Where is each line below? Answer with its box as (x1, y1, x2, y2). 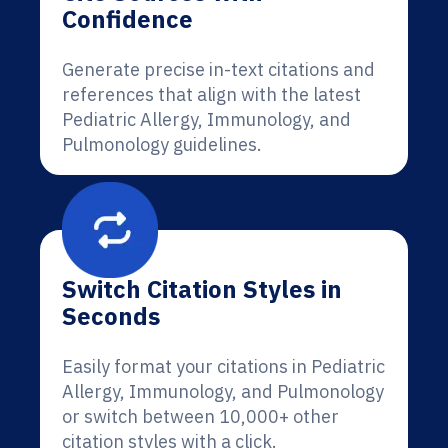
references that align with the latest (62, 83, 361, 106)
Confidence (62, 3, 193, 35)
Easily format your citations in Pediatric (62, 355, 385, 378)
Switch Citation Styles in (62, 273, 342, 305)
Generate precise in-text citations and (62, 58, 375, 81)
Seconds (62, 300, 160, 332)
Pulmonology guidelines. (62, 133, 262, 156)
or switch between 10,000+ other (62, 405, 339, 428)
